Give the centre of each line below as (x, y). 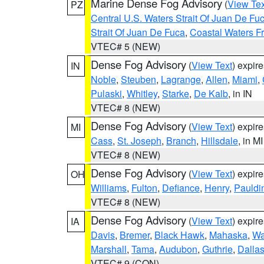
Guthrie (217, 249)
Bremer (135, 235)
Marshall (109, 249)
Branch (181, 141)
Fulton (144, 188)
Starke (176, 93)
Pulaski (106, 93)
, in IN (240, 93)
